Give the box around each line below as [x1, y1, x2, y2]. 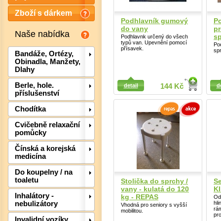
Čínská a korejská [15, 145, 75, 153]
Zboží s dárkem [15, 9, 72, 18]
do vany [121, 24, 148, 33]
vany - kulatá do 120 [121, 184, 189, 193]
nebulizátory [15, 200, 58, 208]
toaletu [15, 176, 38, 184]
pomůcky [15, 129, 46, 137]
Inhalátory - [15, 192, 54, 200]
